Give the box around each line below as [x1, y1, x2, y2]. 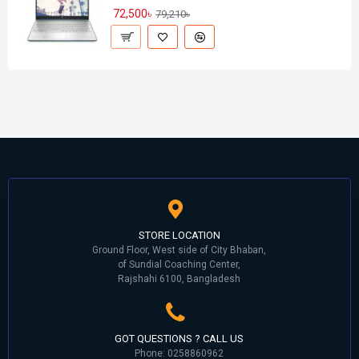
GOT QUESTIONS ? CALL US [115, 332, 244, 345]
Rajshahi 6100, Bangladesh [118, 272, 241, 284]
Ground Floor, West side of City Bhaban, [92, 244, 267, 256]
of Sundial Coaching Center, [118, 258, 241, 270]
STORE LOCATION [138, 228, 220, 241]
